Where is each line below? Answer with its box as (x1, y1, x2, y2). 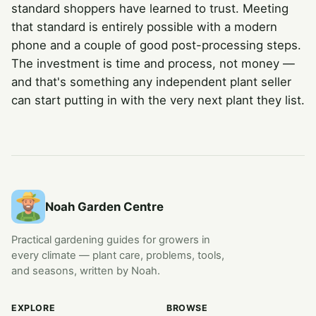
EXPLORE (11, 302, 56, 313)
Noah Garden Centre (45, 199, 164, 214)
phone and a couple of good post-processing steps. (11, 37, 301, 52)
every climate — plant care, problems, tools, (11, 248, 224, 262)
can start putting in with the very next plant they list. (11, 92, 305, 107)
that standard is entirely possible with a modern (11, 19, 277, 34)
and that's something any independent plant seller (11, 74, 291, 89)
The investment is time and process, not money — (11, 56, 295, 71)
